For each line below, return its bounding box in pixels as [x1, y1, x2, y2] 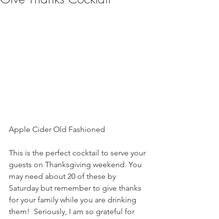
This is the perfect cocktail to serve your [9, 148, 148, 157]
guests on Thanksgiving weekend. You [9, 160, 144, 169]
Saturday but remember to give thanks [9, 183, 143, 193]
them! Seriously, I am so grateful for [9, 207, 136, 216]
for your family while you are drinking [9, 195, 138, 204]
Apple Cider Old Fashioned [9, 125, 107, 134]
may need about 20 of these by [9, 172, 118, 181]
